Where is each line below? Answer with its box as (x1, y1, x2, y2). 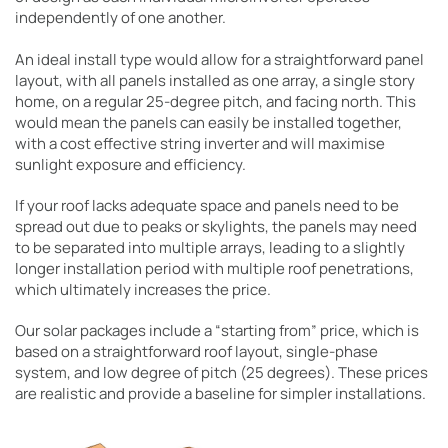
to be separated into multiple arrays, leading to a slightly (15, 237, 405, 258)
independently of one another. (15, 7, 226, 28)
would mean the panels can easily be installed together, (15, 112, 402, 133)
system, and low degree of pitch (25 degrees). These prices (15, 362, 428, 383)
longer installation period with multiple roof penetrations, (15, 258, 414, 279)
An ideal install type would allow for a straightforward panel (15, 49, 424, 70)
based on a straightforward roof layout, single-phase (15, 341, 378, 362)
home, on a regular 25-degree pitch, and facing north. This (15, 91, 416, 112)
